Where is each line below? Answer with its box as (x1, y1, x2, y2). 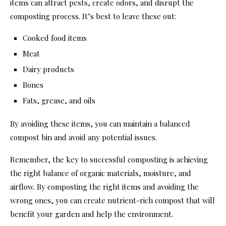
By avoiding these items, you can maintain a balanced (10, 119, 190, 129)
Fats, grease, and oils (23, 95, 95, 106)
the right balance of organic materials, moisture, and (10, 168, 191, 179)
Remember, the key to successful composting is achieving (10, 154, 208, 165)
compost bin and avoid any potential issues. (10, 132, 157, 143)
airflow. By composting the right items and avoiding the (10, 182, 199, 192)
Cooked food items (23, 33, 87, 43)
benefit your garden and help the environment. (10, 209, 173, 219)
